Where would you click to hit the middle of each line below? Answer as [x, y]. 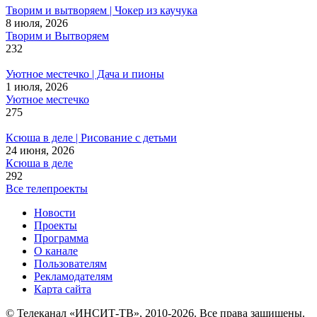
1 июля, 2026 [37, 86]
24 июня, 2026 [40, 150]
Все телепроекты [47, 188]
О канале [56, 250]
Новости [55, 212]
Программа [61, 238]
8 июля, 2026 [37, 23]
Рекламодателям [73, 276]
